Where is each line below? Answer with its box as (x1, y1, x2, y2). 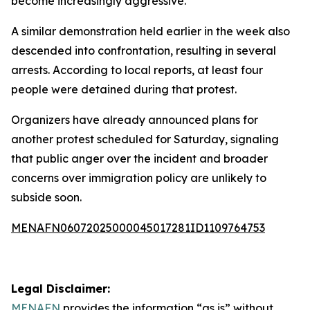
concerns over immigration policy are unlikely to (11, 171, 266, 185)
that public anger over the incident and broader (11, 152, 268, 165)
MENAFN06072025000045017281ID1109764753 (11, 221, 265, 235)
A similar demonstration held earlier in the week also (11, 24, 290, 38)
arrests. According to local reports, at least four (11, 63, 263, 77)
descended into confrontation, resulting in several (11, 44, 276, 57)
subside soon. (11, 190, 82, 204)
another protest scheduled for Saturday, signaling (11, 132, 279, 146)
